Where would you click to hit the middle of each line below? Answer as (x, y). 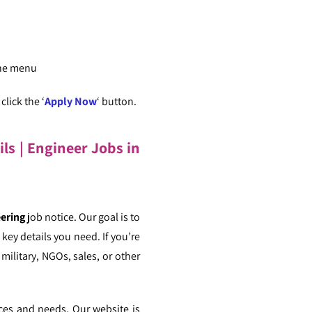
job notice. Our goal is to (83, 217)
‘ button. (117, 101)
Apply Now (71, 101)
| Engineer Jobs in (80, 148)
